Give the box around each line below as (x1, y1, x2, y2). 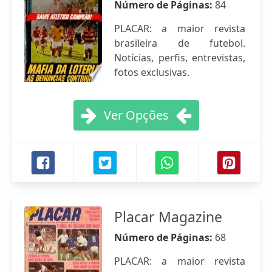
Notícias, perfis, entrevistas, (114, 51, 245, 64)
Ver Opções (103, 107, 169, 123)
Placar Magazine (114, 207, 222, 226)
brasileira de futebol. (114, 36, 245, 50)
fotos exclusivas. (114, 66, 189, 79)
